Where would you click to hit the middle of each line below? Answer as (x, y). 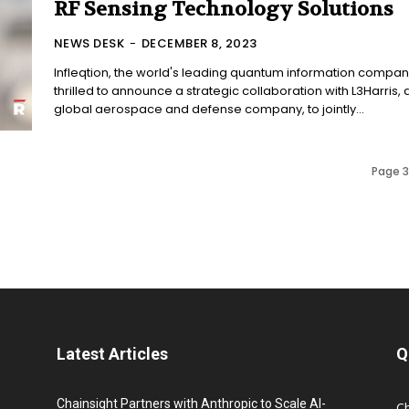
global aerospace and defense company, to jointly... (209, 110)
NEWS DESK (89, 44)
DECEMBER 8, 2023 (199, 44)
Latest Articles (112, 354)
